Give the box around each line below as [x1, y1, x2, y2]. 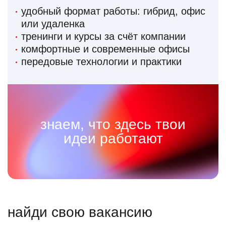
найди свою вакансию [8, 204, 152, 220]
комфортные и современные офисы [21, 43, 190, 55]
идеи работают [63, 131, 163, 147]
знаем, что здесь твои [40, 117, 186, 133]
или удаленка [21, 18, 85, 30]
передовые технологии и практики [21, 56, 182, 68]
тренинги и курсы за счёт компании [21, 31, 186, 42]
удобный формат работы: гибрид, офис [21, 6, 205, 17]
